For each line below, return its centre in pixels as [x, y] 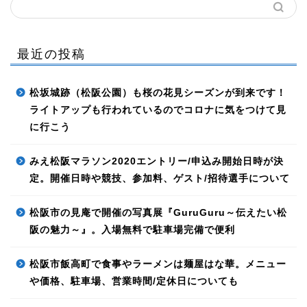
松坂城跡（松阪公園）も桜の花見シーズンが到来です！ [158, 93]
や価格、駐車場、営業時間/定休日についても [134, 281]
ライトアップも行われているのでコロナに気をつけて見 [158, 110]
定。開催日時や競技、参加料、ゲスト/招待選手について [160, 178]
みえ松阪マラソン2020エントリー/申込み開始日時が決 [157, 161]
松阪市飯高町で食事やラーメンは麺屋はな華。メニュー [158, 264]
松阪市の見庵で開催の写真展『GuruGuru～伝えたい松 [158, 212]
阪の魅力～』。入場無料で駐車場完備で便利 [132, 230]
